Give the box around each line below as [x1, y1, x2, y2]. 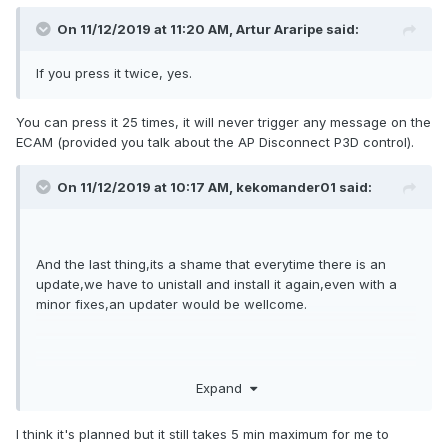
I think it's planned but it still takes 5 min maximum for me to [16, 426, 389, 443]
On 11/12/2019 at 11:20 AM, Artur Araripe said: [57, 20, 359, 37]
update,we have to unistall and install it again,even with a [36, 275, 397, 292]
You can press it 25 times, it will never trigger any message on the [16, 113, 431, 130]
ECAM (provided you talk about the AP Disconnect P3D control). [16, 133, 414, 150]
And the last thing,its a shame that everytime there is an [36, 255, 386, 272]
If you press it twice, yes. [36, 64, 192, 81]
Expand [195, 380, 250, 397]
